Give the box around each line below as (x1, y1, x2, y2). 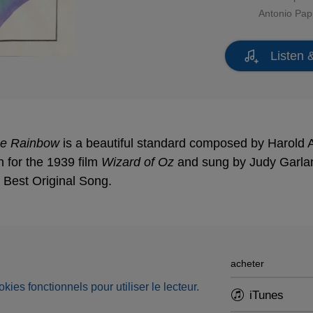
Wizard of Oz (101, 155, 174, 169)
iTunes (249, 289, 284, 302)
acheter (231, 258, 264, 269)
